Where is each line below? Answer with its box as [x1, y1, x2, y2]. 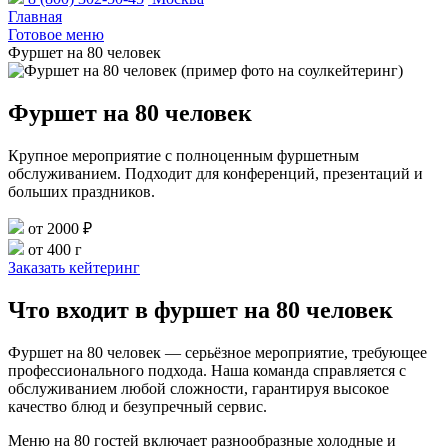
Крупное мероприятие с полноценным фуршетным [8, 146, 359, 164]
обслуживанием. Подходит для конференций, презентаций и [8, 164, 423, 182]
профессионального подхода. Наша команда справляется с [8, 361, 406, 379]
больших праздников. [8, 182, 155, 200]
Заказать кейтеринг [8, 258, 140, 276]
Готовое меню [8, 26, 104, 43]
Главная [8, 8, 62, 25]
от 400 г [24, 240, 82, 258]
